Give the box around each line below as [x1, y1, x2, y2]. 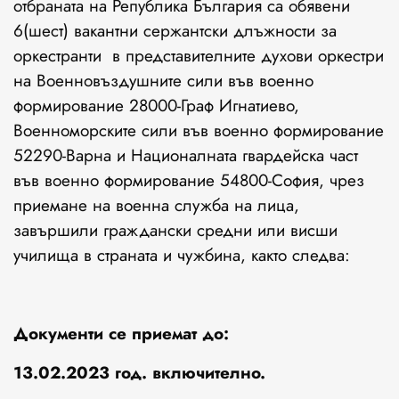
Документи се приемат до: [13, 322, 229, 346]
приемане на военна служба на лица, [13, 193, 299, 218]
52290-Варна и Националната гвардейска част [13, 143, 358, 168]
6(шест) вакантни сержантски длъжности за [13, 19, 337, 44]
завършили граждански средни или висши [13, 218, 338, 243]
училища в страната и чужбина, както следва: [13, 243, 350, 268]
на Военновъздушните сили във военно [13, 69, 313, 94]
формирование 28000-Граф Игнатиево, [13, 94, 299, 118]
